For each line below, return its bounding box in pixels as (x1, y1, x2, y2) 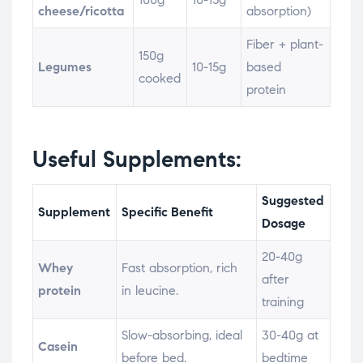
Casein (38, 339, 79, 355)
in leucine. (122, 283, 179, 299)
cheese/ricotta (38, 3, 125, 19)
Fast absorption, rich (122, 260, 238, 276)
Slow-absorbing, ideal (122, 327, 243, 344)
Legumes (38, 59, 92, 75)
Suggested (262, 193, 325, 209)
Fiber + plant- (246, 36, 324, 53)
